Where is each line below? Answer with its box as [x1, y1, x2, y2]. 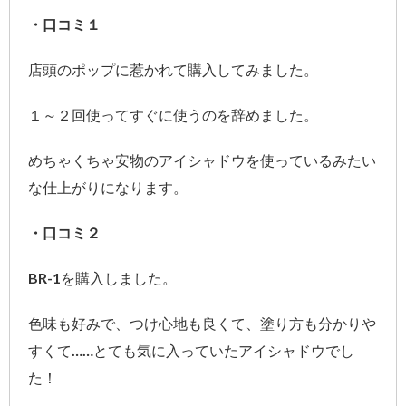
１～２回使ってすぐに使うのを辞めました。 [28, 105, 318, 123]
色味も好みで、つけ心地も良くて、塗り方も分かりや [28, 314, 376, 332]
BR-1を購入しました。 [28, 268, 177, 286]
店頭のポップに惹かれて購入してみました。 [28, 60, 318, 78]
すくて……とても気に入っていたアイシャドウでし [28, 341, 354, 359]
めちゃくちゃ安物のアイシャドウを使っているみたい [28, 150, 376, 169]
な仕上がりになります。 [28, 178, 188, 196]
